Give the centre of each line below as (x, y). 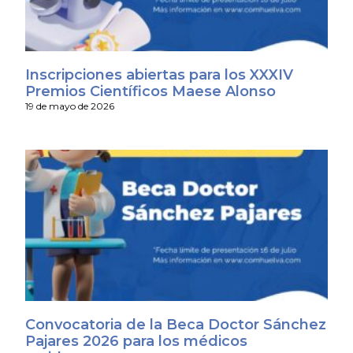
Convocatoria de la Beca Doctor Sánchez (175, 325)
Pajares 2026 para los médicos (136, 342)
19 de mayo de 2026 (69, 106)
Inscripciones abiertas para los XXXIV (159, 74)
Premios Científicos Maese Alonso (150, 91)
